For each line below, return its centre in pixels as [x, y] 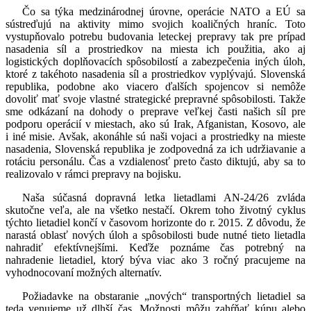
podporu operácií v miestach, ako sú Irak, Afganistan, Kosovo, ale [155, 124]
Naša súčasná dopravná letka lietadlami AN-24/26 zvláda [164, 198]
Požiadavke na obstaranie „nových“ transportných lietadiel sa [164, 296]
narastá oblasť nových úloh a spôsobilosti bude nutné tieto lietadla [155, 235]
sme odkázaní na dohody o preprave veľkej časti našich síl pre [155, 112]
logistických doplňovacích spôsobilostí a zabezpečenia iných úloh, [155, 62]
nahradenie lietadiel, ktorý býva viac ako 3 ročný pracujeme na [155, 260]
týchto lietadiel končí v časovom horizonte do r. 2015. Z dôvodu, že [155, 223]
